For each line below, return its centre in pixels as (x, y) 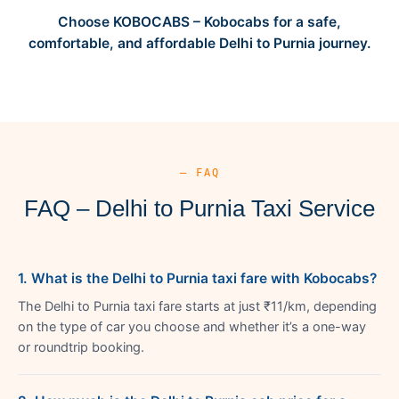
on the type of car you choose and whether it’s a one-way (192, 326)
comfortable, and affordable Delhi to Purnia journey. (199, 43)
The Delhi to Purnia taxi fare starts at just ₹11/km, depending (197, 306)
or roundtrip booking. (81, 347)
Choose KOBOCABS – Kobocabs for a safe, (199, 21)
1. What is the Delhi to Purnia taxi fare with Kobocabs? (197, 278)
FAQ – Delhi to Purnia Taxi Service (199, 208)
